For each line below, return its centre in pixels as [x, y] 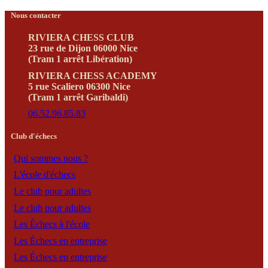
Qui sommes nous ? [51, 158]
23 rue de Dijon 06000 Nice [83, 48]
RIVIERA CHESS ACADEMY [92, 75]
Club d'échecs [34, 136]
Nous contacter [36, 16]
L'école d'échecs [44, 175]
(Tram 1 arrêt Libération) [80, 59]
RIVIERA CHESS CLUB [81, 38]
